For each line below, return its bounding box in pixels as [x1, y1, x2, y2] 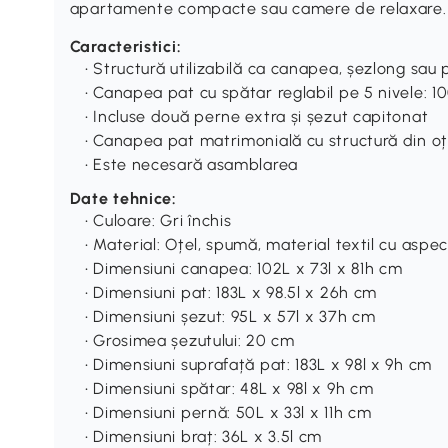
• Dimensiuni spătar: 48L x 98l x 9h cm [84, 378, 374, 398]
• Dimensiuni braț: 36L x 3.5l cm [84, 426, 323, 446]
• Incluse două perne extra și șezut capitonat [84, 106, 429, 126]
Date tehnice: [69, 188, 177, 208]
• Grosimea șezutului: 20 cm [84, 330, 295, 350]
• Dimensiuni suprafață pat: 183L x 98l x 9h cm [84, 354, 432, 374]
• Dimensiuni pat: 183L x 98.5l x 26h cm [84, 282, 378, 302]
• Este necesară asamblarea [84, 154, 298, 174]
